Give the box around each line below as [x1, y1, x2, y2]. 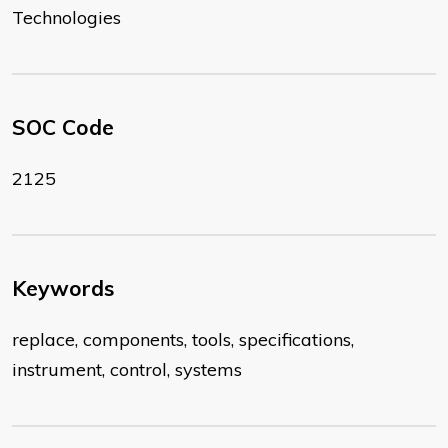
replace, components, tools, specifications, [12, 328, 354, 352]
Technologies [12, 6, 121, 30]
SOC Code [12, 114, 114, 141]
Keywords [12, 275, 114, 302]
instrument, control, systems [12, 358, 242, 382]
